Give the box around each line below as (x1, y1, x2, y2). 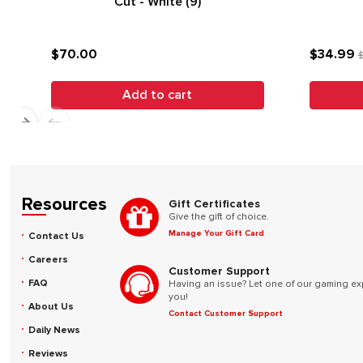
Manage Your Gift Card (169, 228, 264, 238)
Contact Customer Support (169, 309, 283, 318)
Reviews (28, 348, 68, 360)
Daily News (28, 324, 80, 336)
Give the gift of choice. (169, 211, 269, 223)
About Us (28, 301, 74, 313)
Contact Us (28, 230, 84, 242)
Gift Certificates (169, 197, 260, 211)
